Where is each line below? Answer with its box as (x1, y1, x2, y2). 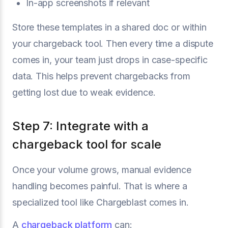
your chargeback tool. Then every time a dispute (12, 38, 213, 49)
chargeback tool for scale (12, 136, 161, 152)
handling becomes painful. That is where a (12, 180, 187, 191)
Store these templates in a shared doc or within (12, 21, 207, 33)
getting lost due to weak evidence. (12, 87, 156, 98)
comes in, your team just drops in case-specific (12, 54, 208, 65)
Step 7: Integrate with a (12, 118, 149, 133)
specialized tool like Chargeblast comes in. (12, 196, 189, 208)
